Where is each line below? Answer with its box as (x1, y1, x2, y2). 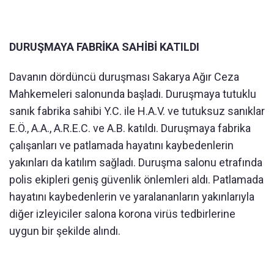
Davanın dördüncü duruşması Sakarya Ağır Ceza (9, 70, 239, 83)
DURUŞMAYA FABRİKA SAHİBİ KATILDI (9, 40, 199, 53)
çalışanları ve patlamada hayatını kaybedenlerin (9, 138, 234, 152)
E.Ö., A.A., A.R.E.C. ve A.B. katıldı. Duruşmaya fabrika (9, 121, 251, 135)
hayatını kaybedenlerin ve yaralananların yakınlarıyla (9, 190, 254, 203)
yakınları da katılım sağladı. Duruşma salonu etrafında (9, 155, 262, 169)
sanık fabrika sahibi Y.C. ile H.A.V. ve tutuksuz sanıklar (9, 104, 265, 117)
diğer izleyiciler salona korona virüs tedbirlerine (9, 207, 235, 220)
